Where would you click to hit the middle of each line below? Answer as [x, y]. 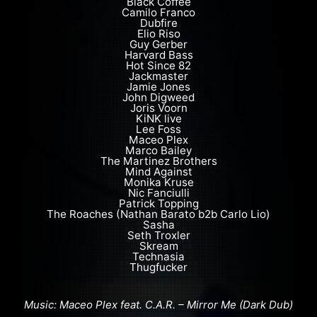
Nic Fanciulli [158, 192]
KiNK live [158, 118]
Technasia [158, 256]
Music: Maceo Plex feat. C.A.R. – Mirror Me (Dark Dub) [158, 304]
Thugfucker [158, 267]
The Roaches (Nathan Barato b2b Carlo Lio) [158, 214]
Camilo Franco [158, 12]
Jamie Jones [158, 86]
